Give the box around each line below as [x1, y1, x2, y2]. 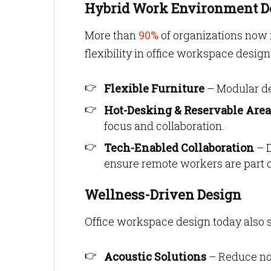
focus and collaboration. [104, 119, 224, 133]
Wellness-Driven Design [85, 186, 241, 203]
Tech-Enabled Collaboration [104, 140, 254, 155]
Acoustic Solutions [104, 249, 206, 264]
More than [85, 28, 136, 42]
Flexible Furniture [104, 81, 204, 96]
